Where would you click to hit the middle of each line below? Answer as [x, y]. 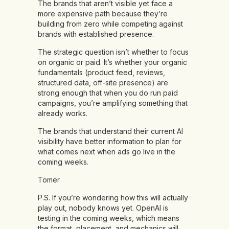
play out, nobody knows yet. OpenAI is [103, 208]
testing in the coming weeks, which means [109, 218]
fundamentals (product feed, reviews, [101, 73]
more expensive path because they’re [103, 14]
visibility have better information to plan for [110, 142]
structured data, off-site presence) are [103, 83]
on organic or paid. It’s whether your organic [112, 62]
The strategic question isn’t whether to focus [113, 52]
